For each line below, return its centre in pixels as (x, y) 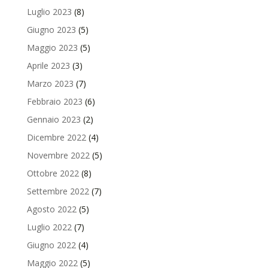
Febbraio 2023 (54, 101)
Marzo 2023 (50, 83)
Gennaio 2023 (54, 119)
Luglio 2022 (49, 227)
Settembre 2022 (58, 191)
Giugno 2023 (51, 29)
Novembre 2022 (58, 155)
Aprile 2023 (48, 65)
